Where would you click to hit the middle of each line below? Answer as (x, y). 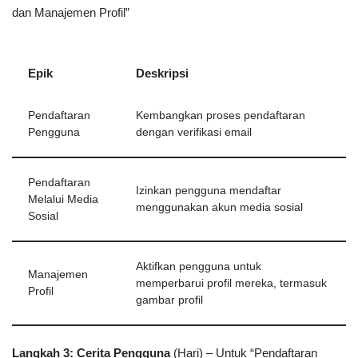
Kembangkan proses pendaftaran (221, 116)
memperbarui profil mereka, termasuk (231, 284)
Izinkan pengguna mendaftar (209, 191)
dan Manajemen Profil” (71, 13)
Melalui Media (63, 200)
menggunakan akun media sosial (219, 208)
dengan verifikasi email (194, 133)
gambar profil (169, 300)
